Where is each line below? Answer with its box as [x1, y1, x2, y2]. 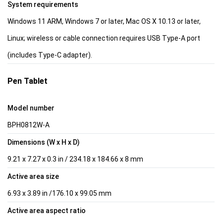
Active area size [7, 172, 59, 180]
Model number [7, 104, 55, 112]
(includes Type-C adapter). [7, 51, 92, 59]
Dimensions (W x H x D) [7, 138, 80, 146]
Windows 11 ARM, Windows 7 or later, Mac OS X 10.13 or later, [7, 17, 201, 25]
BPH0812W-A [7, 120, 50, 129]
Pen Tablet [7, 76, 48, 86]
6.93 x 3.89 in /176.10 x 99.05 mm [7, 189, 111, 197]
